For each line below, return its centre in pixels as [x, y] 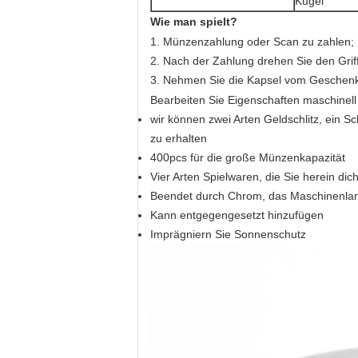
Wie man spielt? [194, 22]
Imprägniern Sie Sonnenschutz [228, 234]
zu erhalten [179, 138]
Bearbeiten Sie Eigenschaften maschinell [253, 100]
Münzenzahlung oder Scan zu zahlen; [259, 42]
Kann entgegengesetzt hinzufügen [237, 215]
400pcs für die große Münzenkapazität [248, 157]
